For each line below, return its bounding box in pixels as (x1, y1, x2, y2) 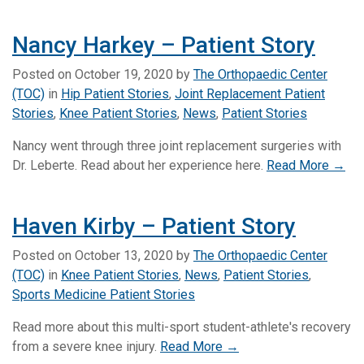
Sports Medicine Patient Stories (12, 286, 195, 302)
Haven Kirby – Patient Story (12, 212, 296, 240)
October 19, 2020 (75, 66, 173, 82)
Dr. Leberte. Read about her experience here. (12, 157, 266, 173)
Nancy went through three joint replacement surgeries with (12, 137, 341, 154)
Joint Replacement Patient (175, 85, 325, 102)
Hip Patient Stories (61, 85, 169, 102)
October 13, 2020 (75, 247, 173, 263)
